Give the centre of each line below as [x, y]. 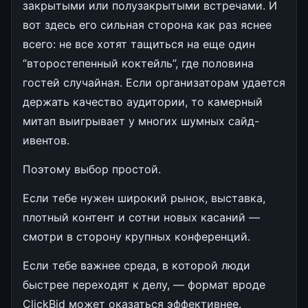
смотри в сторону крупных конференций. [136, 236]
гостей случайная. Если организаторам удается [154, 82]
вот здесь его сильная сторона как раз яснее [147, 24]
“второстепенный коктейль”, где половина [138, 63]
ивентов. [46, 140]
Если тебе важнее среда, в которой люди [136, 265]
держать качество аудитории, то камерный [143, 101]
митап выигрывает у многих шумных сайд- [141, 121]
